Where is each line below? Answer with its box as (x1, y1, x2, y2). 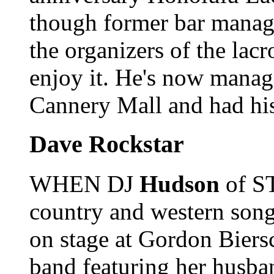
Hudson (139, 171, 220, 198)
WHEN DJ (29, 171, 139, 198)
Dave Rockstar (29, 130, 184, 158)
